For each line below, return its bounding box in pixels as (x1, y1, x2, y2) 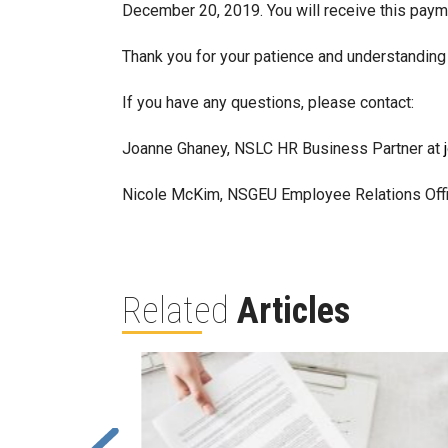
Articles (237, 290, 350, 333)
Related (122, 290, 237, 333)
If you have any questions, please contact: (122, 93, 414, 113)
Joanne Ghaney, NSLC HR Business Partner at (122, 139, 444, 159)
